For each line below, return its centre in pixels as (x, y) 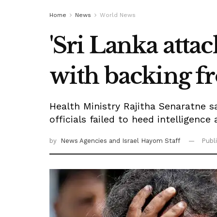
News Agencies (85, 140)
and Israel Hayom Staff (145, 140)
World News (118, 15)
